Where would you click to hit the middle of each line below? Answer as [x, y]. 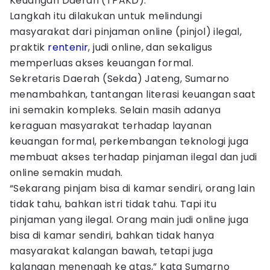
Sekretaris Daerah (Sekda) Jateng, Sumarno [120, 79]
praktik [29, 47]
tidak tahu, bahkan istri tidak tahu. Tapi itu [113, 204]
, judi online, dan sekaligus [150, 47]
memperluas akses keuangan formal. [102, 63]
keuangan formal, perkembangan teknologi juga [129, 141]
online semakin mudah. [66, 173]
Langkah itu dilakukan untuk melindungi [106, 16]
